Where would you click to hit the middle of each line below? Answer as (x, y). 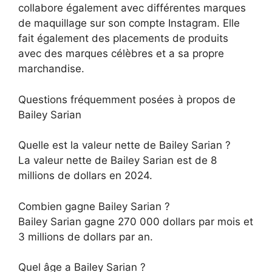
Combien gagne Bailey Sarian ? (94, 206)
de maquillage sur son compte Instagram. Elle (129, 23)
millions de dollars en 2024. (85, 176)
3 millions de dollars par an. (86, 236)
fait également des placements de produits (123, 39)
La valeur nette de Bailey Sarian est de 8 (117, 161)
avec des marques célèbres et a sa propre (121, 54)
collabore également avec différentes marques (132, 8)
